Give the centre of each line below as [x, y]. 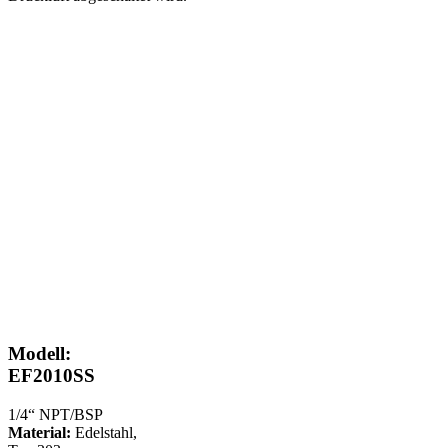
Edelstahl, [104, 433]
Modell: [39, 354]
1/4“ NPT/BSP [55, 415]
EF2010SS [51, 376]
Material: [39, 433]
